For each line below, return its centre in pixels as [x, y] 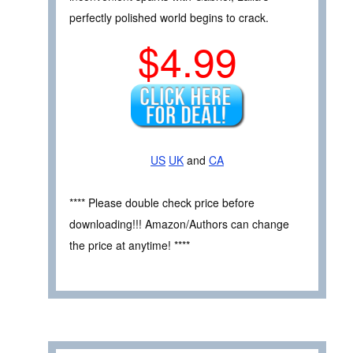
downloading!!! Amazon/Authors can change [179, 224]
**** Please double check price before [162, 203]
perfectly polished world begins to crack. [169, 18]
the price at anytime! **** [130, 245]
